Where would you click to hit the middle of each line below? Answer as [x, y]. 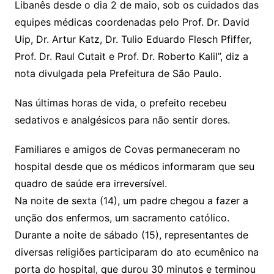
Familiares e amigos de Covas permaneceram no [127, 149]
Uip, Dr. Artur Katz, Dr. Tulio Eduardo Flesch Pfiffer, [133, 39]
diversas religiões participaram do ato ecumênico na [136, 252]
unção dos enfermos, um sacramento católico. [122, 217]
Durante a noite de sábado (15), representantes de [131, 235]
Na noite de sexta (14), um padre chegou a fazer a [131, 200]
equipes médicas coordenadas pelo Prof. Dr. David [132, 22]
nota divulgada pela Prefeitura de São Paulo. [118, 73]
